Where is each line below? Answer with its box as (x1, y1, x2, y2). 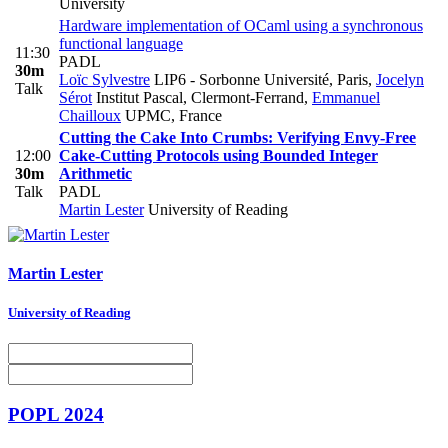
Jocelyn (376, 70, 424, 88)
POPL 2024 (8, 403, 104, 425)
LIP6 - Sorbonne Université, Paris (150, 70, 368, 88)
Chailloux (59, 106, 121, 124)
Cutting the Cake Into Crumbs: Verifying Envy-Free (59, 128, 416, 146)
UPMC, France (121, 106, 222, 124)
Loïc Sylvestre (59, 70, 150, 88)
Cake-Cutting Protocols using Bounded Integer (59, 146, 378, 164)
